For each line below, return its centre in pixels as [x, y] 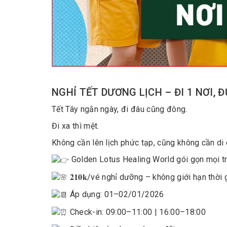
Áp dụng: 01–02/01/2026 [116, 195]
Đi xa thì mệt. [75, 126]
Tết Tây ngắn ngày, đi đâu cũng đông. [120, 109]
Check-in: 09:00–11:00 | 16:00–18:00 [137, 212]
